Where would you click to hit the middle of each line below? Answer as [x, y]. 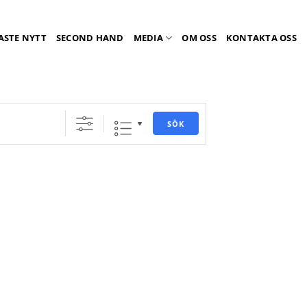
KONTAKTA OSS [261, 38]
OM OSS [199, 38]
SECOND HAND [90, 38]
